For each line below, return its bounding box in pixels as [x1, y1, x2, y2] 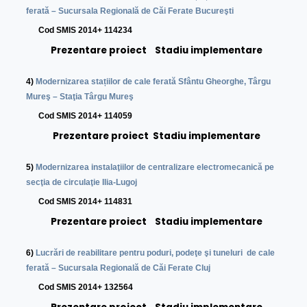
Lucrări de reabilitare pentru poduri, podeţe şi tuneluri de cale [36, 248, 275, 258]
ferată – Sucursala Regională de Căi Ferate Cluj [26, 263, 211, 273]
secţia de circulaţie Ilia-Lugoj [26, 177, 138, 188]
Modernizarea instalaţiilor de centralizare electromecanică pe [36, 162, 275, 173]
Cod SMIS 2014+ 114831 [26, 197, 133, 207]
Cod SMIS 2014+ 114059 [26, 111, 133, 121]
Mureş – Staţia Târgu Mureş [26, 92, 134, 102]
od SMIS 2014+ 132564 [45, 282, 134, 293]
